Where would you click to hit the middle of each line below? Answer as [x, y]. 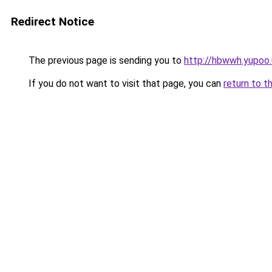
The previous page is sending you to [105, 60]
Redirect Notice [53, 22]
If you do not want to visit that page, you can [125, 83]
